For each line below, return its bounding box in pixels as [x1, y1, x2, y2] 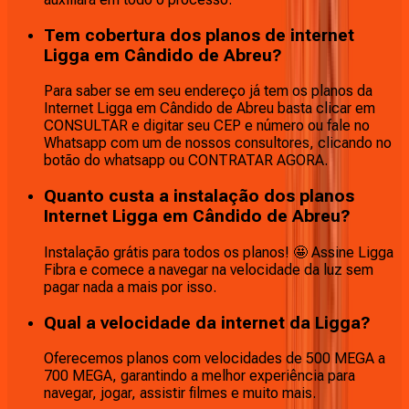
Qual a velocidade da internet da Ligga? [44, 312, 371, 333]
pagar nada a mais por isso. [44, 278, 216, 296]
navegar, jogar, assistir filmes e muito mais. [44, 384, 316, 403]
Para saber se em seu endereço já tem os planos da [44, 82, 372, 100]
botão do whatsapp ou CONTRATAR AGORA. [44, 152, 328, 170]
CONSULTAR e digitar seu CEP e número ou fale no [44, 117, 370, 135]
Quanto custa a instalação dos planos [44, 186, 354, 207]
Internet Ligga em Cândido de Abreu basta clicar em [44, 100, 375, 118]
